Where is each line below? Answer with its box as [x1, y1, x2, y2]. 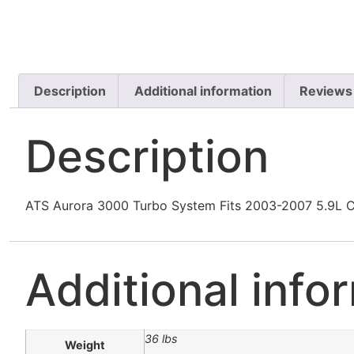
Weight [65, 338, 105, 352]
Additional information [134, 82, 272, 99]
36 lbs [145, 332, 178, 346]
